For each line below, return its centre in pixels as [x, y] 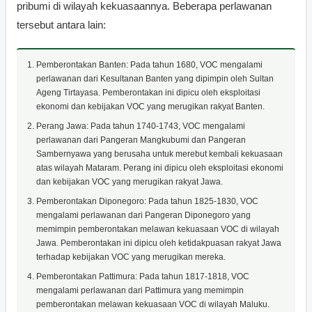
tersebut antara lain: [61, 24]
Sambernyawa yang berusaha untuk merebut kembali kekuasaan [159, 154]
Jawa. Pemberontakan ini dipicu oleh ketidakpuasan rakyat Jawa [159, 243]
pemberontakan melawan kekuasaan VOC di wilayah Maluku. [153, 304]
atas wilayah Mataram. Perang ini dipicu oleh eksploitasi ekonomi [160, 167]
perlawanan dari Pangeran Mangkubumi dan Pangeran [141, 140]
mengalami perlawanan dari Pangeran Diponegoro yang [143, 215]
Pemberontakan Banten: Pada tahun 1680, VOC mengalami [149, 64]
